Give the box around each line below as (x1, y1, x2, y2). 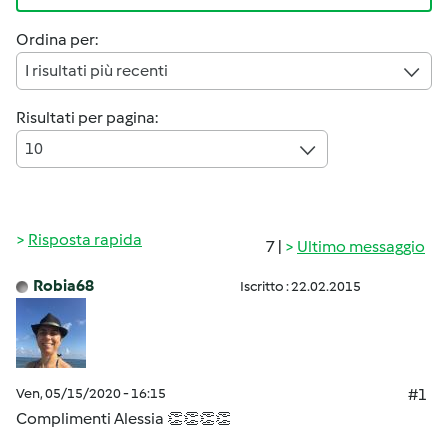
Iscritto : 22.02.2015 (240, 278, 361, 295)
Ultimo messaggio (297, 237, 425, 256)
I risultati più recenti (25, 61, 168, 80)
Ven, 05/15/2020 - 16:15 (16, 385, 166, 402)
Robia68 (33, 276, 94, 295)
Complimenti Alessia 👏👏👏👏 (16, 409, 231, 428)
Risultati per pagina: (16, 108, 158, 127)
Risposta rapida (28, 230, 142, 249)
